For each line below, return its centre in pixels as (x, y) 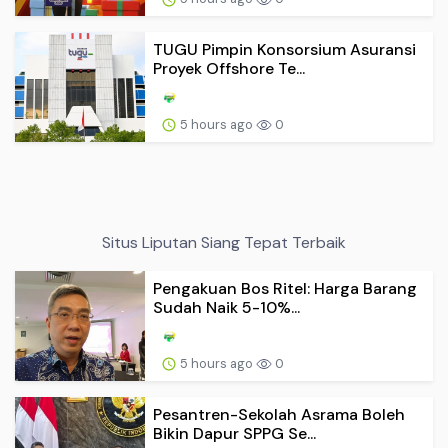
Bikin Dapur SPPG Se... (234, 433)
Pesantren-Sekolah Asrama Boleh (279, 414)
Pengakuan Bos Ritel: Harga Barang (285, 288)
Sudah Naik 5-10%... (226, 307)
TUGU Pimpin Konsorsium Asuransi (284, 49)
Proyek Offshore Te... (229, 68)
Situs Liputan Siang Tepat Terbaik (224, 242)
